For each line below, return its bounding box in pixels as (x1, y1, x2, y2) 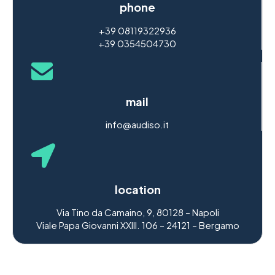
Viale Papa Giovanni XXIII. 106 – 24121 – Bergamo (36, 219, 239, 231)
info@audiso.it (106, 118, 169, 130)
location (114, 182, 161, 196)
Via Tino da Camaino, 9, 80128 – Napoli (56, 206, 219, 218)
